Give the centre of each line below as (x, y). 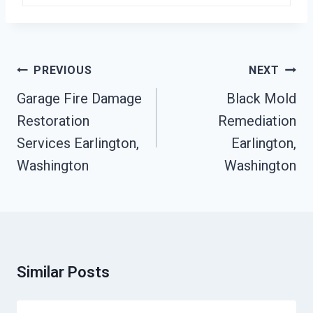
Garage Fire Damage (79, 99)
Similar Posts (63, 272)
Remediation (257, 121)
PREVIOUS (63, 71)
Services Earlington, (78, 144)
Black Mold (261, 99)
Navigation (53, 92)
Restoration (53, 121)
